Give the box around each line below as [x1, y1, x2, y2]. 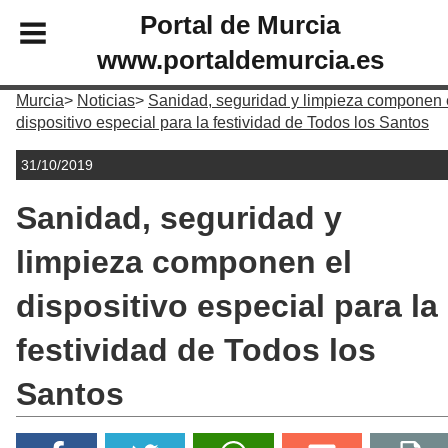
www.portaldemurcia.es [96, 45, 384, 74]
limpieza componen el [16, 244, 352, 280]
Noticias [77, 92, 135, 109]
